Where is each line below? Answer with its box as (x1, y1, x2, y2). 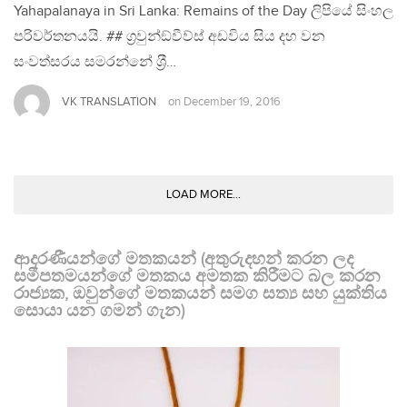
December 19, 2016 (184, 95, 281, 110)
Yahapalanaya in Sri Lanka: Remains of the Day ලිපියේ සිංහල (14, 3, 393, 21)
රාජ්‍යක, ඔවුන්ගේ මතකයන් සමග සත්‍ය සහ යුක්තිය (14, 283, 387, 304)
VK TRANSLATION (62, 94, 156, 110)
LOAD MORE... (166, 187, 241, 203)
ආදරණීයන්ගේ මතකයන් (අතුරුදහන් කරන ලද (14, 249, 353, 270)
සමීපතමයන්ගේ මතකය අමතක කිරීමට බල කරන (14, 266, 381, 287)
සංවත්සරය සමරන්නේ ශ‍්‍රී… (14, 54, 176, 72)
